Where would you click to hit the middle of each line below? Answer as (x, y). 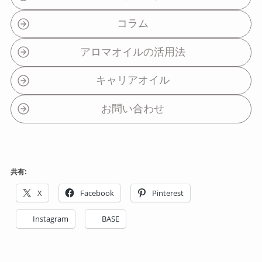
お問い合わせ (132, 108)
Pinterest (168, 193)
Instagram (50, 219)
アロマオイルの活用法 (132, 52)
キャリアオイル (132, 80)
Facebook (97, 193)
